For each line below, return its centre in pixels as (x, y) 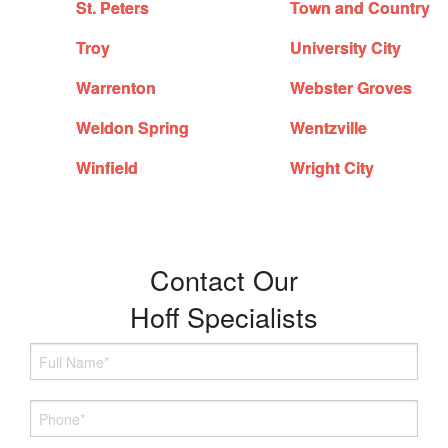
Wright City (332, 168)
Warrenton (116, 88)
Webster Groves (351, 88)
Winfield (107, 168)
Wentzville (329, 128)
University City (346, 48)
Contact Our (224, 280)
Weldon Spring (133, 128)
